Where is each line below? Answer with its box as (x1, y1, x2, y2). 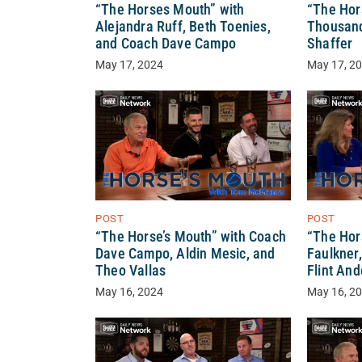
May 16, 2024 (95, 285, 163, 300)
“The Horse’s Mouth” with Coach (95, 229, 286, 246)
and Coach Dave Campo (95, 36, 236, 53)
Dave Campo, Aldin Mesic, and (95, 246, 276, 263)
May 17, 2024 (95, 58, 163, 73)
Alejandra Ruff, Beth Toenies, (95, 19, 271, 36)
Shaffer (306, 36, 353, 53)
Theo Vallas (95, 263, 166, 280)
